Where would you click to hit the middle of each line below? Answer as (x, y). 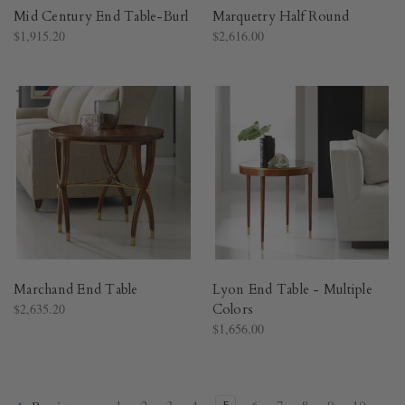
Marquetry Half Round (281, 16)
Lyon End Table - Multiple (292, 289)
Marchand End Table (76, 289)
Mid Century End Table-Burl (101, 16)
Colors (232, 309)
